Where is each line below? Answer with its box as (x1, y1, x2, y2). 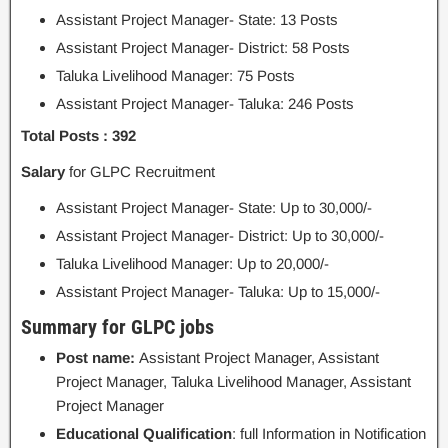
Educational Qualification (56, 425, 232, 442)
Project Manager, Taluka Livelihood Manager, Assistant (56, 373, 411, 390)
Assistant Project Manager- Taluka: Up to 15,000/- (56, 283, 380, 300)
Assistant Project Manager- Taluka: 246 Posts (56, 95, 354, 112)
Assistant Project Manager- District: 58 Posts (56, 39, 350, 56)
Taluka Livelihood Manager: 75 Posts (56, 67, 295, 84)
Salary (21, 163, 65, 180)
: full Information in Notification (232, 425, 426, 442)
